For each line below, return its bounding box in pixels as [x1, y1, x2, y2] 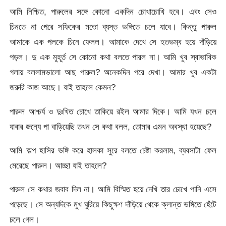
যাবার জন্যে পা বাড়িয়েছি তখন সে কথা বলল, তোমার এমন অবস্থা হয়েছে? [10, 121, 212, 132]
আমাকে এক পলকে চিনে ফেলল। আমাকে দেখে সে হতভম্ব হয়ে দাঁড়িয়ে [10, 37, 216, 47]
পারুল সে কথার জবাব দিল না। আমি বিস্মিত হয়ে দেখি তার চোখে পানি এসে [10, 184, 216, 195]
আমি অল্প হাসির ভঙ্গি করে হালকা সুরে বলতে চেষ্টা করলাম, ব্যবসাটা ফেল [10, 145, 216, 155]
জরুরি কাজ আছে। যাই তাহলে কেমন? [10, 82, 116, 93]
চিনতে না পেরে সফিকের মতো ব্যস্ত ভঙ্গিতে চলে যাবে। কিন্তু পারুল [10, 22, 216, 32]
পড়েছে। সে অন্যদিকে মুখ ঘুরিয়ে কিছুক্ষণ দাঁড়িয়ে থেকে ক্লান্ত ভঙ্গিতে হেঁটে [10, 199, 216, 210]
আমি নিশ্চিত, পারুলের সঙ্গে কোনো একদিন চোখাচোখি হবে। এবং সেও [10, 7, 216, 17]
